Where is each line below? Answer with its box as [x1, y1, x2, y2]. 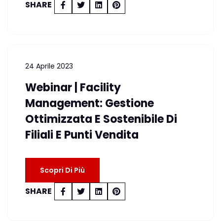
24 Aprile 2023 [25, 61, 73, 71]
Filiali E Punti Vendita [25, 127, 139, 143]
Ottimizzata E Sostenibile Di [25, 111, 177, 127]
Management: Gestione [25, 96, 154, 111]
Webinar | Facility [25, 80, 121, 95]
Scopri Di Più [40, 165, 85, 175]
